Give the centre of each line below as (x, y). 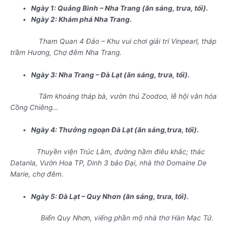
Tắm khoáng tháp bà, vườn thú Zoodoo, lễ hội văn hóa (113, 96)
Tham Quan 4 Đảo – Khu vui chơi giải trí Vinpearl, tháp (113, 41)
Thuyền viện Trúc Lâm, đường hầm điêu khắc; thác (108, 151)
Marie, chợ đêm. (37, 174)
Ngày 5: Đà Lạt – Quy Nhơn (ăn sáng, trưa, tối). (110, 196)
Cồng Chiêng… (34, 108)
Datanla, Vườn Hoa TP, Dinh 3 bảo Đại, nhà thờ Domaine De (108, 163)
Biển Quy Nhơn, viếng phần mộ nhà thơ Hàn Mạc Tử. (112, 218)
